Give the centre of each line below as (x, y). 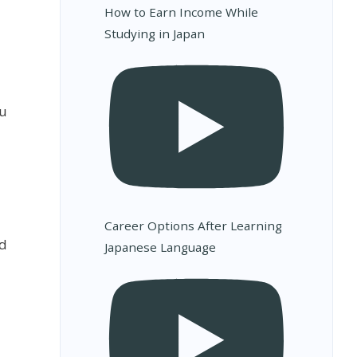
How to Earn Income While (181, 12)
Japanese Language (160, 247)
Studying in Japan (154, 34)
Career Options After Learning (193, 225)
